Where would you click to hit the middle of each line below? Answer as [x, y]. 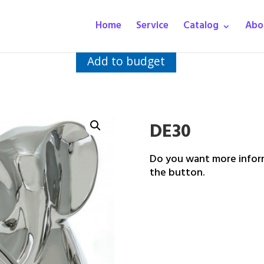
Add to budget [126, 61]
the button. [177, 174]
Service [152, 27]
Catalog [201, 27]
